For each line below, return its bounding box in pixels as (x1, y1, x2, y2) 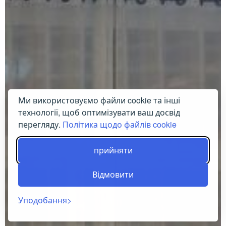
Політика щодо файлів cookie (63, 119, 177, 130)
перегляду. (18, 119, 63, 130)
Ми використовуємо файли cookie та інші (18, 94, 180, 106)
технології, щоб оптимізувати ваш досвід (18, 106, 180, 118)
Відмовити (92, 168, 134, 180)
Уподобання (18, 194, 67, 206)
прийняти (93, 144, 133, 156)
